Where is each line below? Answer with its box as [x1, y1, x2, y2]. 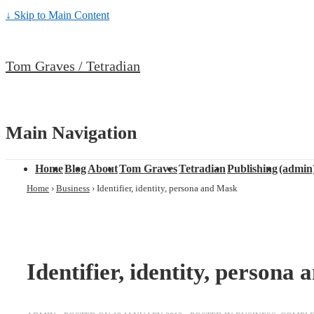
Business [56, 183, 90, 194]
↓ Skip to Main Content [6, 9, 109, 21]
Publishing [227, 163, 278, 175]
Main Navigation [6, 122, 137, 143]
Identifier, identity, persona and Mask [97, 183, 238, 194]
